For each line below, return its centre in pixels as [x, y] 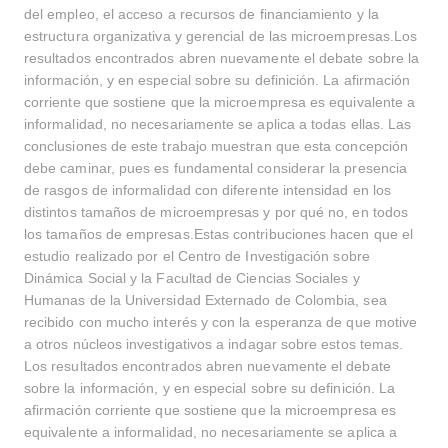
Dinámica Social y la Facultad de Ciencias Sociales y [192, 278]
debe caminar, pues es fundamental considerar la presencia [215, 168]
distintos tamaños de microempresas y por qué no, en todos [216, 212]
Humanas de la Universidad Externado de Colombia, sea [205, 300]
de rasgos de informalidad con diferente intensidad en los [207, 190]
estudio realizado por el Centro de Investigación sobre [197, 256]
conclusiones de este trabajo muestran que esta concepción [216, 146]
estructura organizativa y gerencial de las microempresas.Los [221, 36]
